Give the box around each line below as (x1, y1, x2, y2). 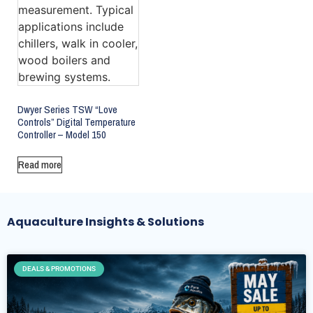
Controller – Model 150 (17, 126, 106, 142)
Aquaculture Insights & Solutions (7, 214, 204, 230)
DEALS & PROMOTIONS (22, 265, 96, 273)
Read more (18, 157, 61, 172)
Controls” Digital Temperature (17, 114, 136, 129)
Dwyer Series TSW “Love (17, 101, 117, 117)
